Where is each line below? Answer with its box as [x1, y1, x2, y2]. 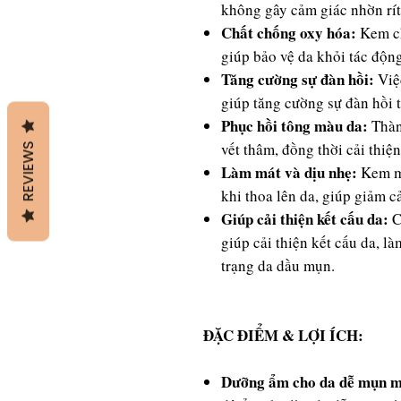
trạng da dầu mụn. [221, 255, 335, 276]
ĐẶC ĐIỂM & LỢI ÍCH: [203, 324, 363, 346]
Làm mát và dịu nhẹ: [221, 161, 361, 183]
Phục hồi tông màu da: [221, 115, 371, 137]
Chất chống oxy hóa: [221, 21, 356, 44]
